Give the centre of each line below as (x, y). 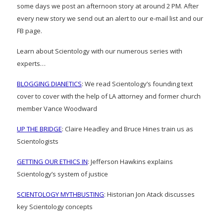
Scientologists (38, 141)
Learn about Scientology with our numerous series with (100, 51)
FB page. (29, 31)
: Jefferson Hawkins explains (130, 162)
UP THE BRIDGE (39, 129)
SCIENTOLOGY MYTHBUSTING (60, 194)
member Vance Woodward (57, 109)
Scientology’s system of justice (62, 174)
